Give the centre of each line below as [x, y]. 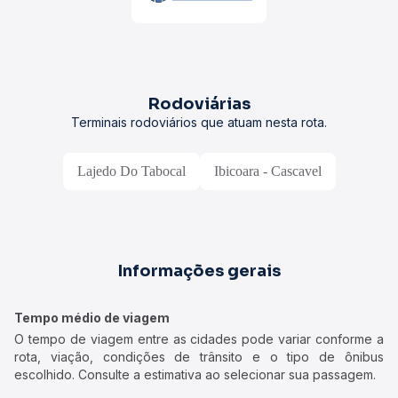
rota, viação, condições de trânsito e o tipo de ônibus [199, 357]
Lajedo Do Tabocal [131, 171]
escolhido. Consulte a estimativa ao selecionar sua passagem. [195, 374]
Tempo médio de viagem [92, 318]
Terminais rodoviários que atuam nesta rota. [199, 122]
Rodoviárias [199, 104]
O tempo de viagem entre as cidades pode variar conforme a [199, 339]
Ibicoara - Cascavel [267, 171]
